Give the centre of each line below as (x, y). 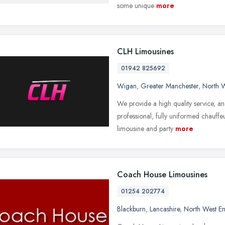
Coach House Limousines (162, 174)
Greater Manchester (170, 86)
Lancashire (165, 209)
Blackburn (131, 209)
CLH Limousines (145, 51)
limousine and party (145, 128)
